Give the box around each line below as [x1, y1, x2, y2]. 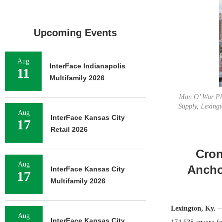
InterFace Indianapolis [50, 62, 125, 70]
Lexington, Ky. [170, 205, 218, 212]
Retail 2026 [51, 125, 88, 133]
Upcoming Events [34, 27, 117, 38]
